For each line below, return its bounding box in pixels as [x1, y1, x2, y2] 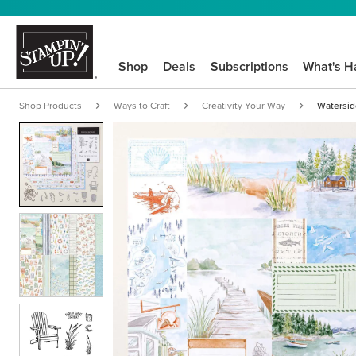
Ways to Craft [114, 100, 170, 110]
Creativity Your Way [202, 100, 285, 110]
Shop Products [19, 100, 82, 110]
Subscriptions [210, 59, 288, 73]
